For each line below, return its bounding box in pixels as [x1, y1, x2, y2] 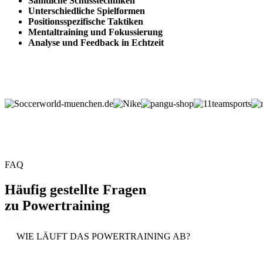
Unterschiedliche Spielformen [28, 6, 145, 16]
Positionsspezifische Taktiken [28, 16, 143, 27]
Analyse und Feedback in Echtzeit [28, 38, 164, 48]
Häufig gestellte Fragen [5, 182, 146, 198]
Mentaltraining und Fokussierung [28, 27, 163, 38]
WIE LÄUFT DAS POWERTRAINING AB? [16, 231, 190, 241]
